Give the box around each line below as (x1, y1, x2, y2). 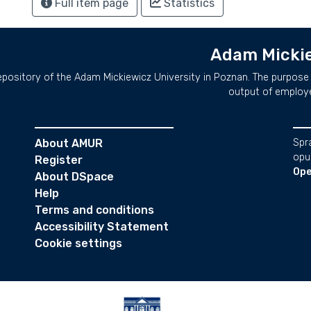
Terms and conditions (35, 203, 154, 217)
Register (35, 153, 83, 167)
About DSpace (35, 170, 114, 183)
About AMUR (35, 137, 103, 150)
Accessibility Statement (35, 220, 169, 233)
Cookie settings (35, 237, 122, 250)
